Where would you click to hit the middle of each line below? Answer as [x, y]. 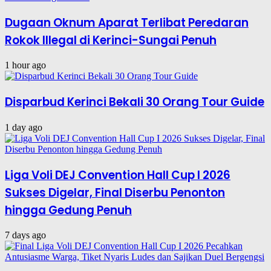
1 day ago [24, 127]
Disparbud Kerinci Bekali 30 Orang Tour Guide [135, 102]
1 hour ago [25, 65]
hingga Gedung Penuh [68, 210]
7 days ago [25, 235]
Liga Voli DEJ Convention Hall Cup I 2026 [118, 175]
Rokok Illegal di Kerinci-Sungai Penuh [111, 40]
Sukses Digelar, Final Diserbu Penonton [115, 192]
